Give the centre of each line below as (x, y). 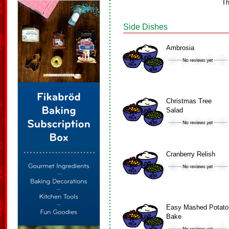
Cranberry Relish (191, 154)
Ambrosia (180, 48)
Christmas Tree (189, 101)
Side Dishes (145, 27)
